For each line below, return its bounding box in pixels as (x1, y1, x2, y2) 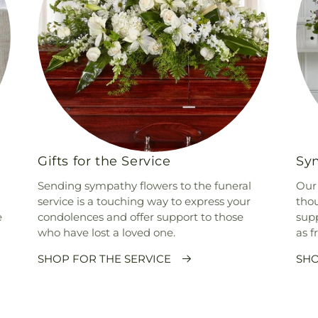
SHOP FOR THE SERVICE (37, 251, 171, 265)
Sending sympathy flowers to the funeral (37, 178, 251, 192)
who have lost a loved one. (37, 225, 175, 239)
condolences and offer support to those (37, 209, 243, 224)
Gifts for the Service (37, 153, 171, 169)
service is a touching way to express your (37, 194, 251, 208)
